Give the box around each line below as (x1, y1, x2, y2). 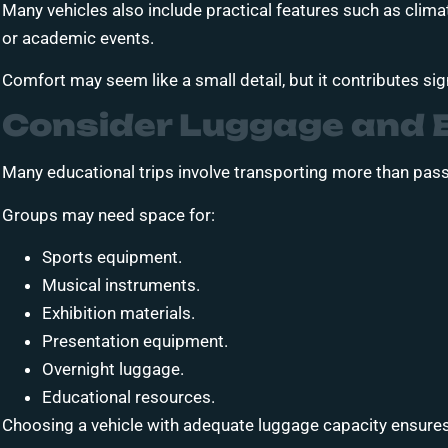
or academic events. (2, 27, 154, 48)
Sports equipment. (42, 247, 182, 268)
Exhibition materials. (42, 303, 195, 324)
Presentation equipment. (42, 331, 228, 352)
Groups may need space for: (2, 204, 215, 225)
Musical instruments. (42, 275, 200, 296)
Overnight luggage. (42, 359, 184, 380)
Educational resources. (42, 387, 215, 408)
